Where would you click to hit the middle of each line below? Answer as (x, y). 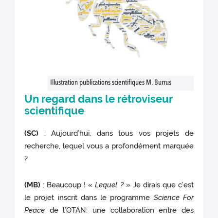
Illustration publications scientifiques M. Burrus (110, 83)
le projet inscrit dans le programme (89, 197)
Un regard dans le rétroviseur (99, 99)
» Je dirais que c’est (158, 185)
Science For (173, 197)
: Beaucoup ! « (68, 185)
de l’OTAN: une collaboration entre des (119, 210)
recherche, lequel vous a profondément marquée (109, 146)
